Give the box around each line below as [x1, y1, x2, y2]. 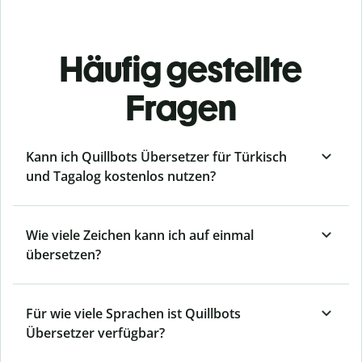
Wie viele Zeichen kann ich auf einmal [26, 226, 254, 245]
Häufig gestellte [60, 48, 302, 91]
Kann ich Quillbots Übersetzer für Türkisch [26, 148, 287, 166]
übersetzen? [26, 246, 101, 264]
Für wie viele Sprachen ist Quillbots [26, 305, 241, 323]
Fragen [125, 86, 237, 130]
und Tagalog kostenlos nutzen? [26, 167, 216, 186]
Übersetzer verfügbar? [26, 324, 165, 343]
